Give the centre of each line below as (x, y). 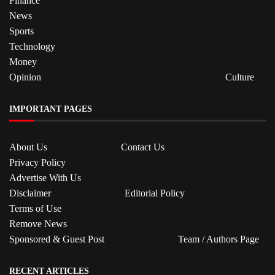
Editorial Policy (155, 193)
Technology (32, 46)
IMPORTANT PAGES (51, 109)
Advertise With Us (45, 177)
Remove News (38, 223)
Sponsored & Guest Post (57, 239)
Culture (240, 77)
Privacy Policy (37, 162)
